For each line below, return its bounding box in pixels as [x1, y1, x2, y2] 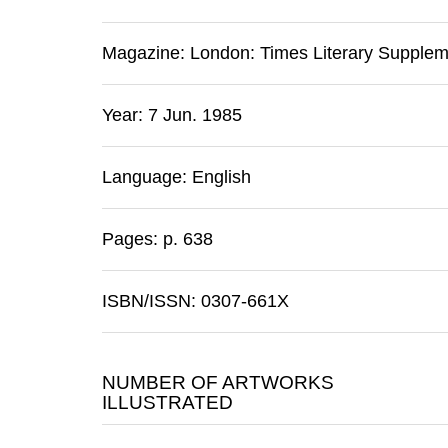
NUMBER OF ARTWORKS [102, 372, 334, 393]
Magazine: [102, 43, 190, 63]
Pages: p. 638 [102, 229, 213, 249]
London [190, 43, 250, 63]
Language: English [102, 167, 251, 187]
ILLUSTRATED [102, 392, 233, 413]
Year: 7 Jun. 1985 [102, 105, 242, 125]
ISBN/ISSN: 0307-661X [102, 291, 289, 311]
